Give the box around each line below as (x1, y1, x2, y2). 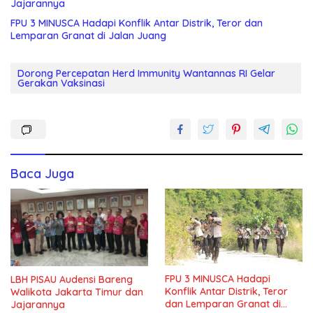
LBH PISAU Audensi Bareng (10, 272, 133, 286)
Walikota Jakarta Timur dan (10, 285, 143, 298)
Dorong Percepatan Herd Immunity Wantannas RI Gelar (17, 66, 275, 80)
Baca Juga (10, 165, 74, 182)
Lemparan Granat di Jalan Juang (10, 29, 166, 42)
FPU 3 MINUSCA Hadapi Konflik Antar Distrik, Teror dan (10, 16, 263, 29)
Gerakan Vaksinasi (17, 76, 105, 89)
